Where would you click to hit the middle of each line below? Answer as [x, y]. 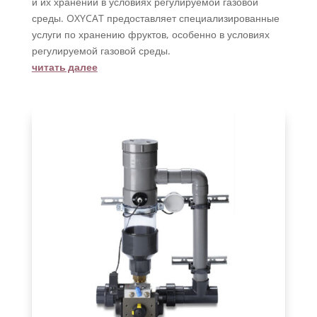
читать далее [64, 66]
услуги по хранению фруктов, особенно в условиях [150, 34]
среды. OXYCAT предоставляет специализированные [155, 18]
